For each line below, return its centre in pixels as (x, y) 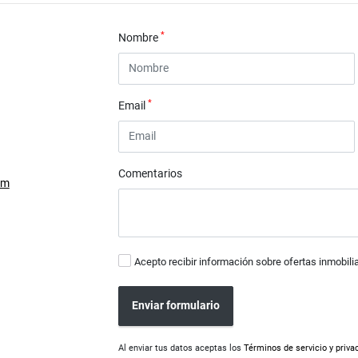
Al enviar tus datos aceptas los (181, 348)
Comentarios (151, 173)
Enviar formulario (176, 306)
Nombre (140, 38)
